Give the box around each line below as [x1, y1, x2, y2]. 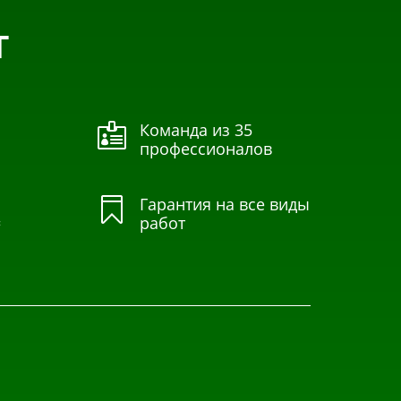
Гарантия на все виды [139, 193, 310, 216]
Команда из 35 [139, 119, 252, 141]
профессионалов [139, 138, 272, 160]
